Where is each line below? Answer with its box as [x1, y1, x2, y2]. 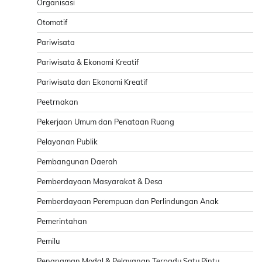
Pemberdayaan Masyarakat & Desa [37, 176, 163, 186]
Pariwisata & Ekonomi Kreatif [37, 57, 139, 67]
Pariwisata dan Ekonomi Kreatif [37, 77, 147, 87]
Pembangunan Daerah [37, 156, 118, 166]
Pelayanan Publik [37, 136, 98, 146]
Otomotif [37, 17, 67, 27]
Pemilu [37, 236, 60, 246]
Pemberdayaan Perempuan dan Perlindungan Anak [37, 196, 219, 206]
